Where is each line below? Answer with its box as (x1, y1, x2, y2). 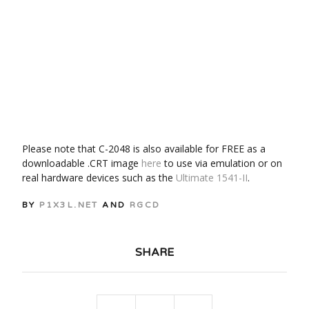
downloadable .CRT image (22, 156, 141, 170)
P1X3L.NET (39, 199, 99, 210)
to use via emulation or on (161, 156, 282, 170)
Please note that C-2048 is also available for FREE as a (22, 141, 266, 155)
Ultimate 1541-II (176, 170, 248, 184)
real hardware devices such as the (22, 170, 176, 184)
